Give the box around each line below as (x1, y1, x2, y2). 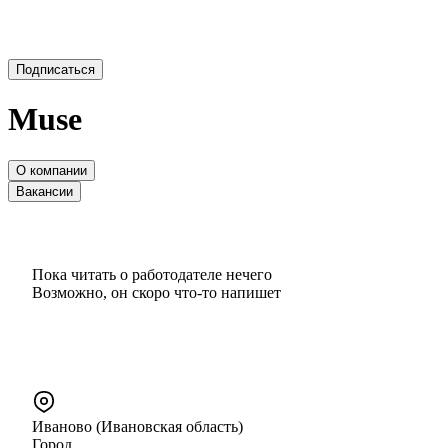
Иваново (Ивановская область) (32, 417, 243, 435)
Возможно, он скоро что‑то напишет (32, 283, 281, 301)
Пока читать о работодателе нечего (32, 265, 272, 283)
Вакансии (16, 183, 73, 199)
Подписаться (16, 62, 95, 77)
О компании (16, 162, 87, 178)
